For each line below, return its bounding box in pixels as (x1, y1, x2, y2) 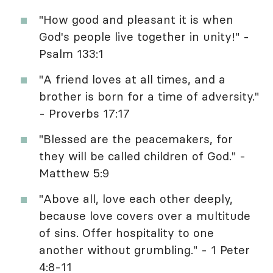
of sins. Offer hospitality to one (39, 225, 214, 240)
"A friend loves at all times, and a (39, 71, 225, 87)
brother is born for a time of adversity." (39, 88, 259, 104)
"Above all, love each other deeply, (39, 191, 233, 206)
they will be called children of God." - (39, 148, 246, 163)
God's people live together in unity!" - (39, 29, 249, 44)
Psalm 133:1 (39, 46, 104, 61)
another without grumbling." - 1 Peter (39, 242, 250, 257)
